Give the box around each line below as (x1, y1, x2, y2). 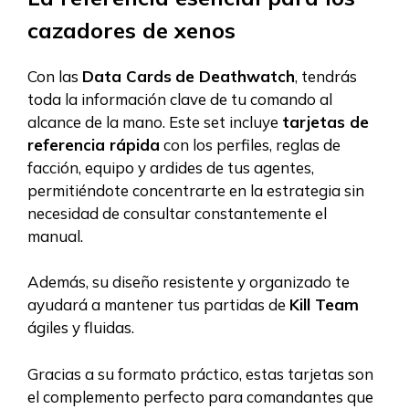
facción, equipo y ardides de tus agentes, (27, 157, 314, 177)
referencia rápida (27, 134, 160, 154)
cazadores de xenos (27, 16, 236, 44)
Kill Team (289, 295, 359, 315)
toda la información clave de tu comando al (27, 89, 332, 109)
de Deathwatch (175, 66, 295, 86)
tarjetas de (282, 111, 369, 131)
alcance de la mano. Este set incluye (27, 111, 282, 131)
